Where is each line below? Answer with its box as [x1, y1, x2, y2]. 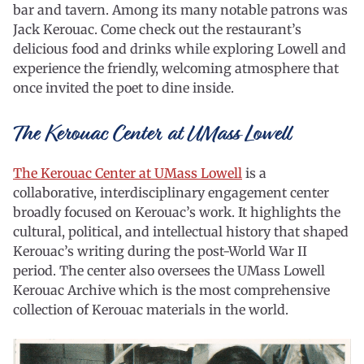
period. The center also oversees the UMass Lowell [13, 262, 325, 279]
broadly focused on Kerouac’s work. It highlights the [13, 204, 340, 220]
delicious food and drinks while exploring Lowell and [13, 41, 346, 57]
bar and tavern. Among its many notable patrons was [13, 2, 348, 18]
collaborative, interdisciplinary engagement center [13, 184, 329, 201]
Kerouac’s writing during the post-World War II [13, 243, 307, 259]
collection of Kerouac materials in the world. [13, 301, 288, 318]
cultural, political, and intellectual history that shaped [13, 223, 349, 240]
